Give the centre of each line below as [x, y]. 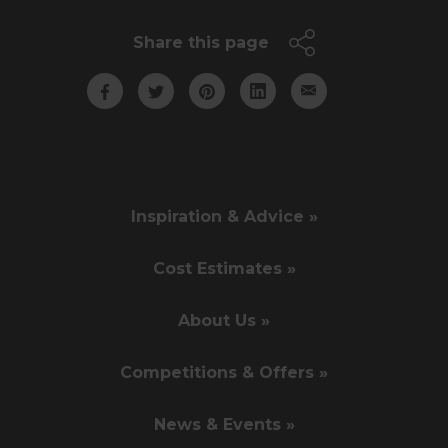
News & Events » [224, 424]
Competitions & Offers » [224, 372]
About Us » [224, 320]
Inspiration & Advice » [224, 216]
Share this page [201, 42]
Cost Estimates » [224, 268]
